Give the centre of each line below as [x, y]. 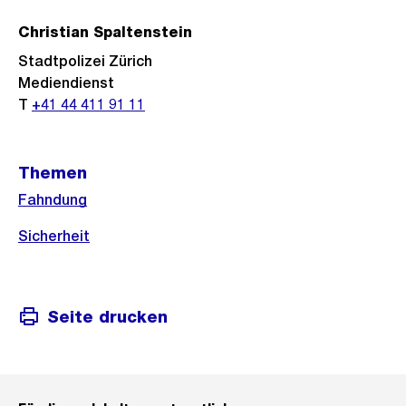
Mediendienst [66, 83]
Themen [53, 173]
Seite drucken [107, 316]
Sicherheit [54, 236]
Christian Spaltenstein [105, 32]
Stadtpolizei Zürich [85, 61]
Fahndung [53, 200]
